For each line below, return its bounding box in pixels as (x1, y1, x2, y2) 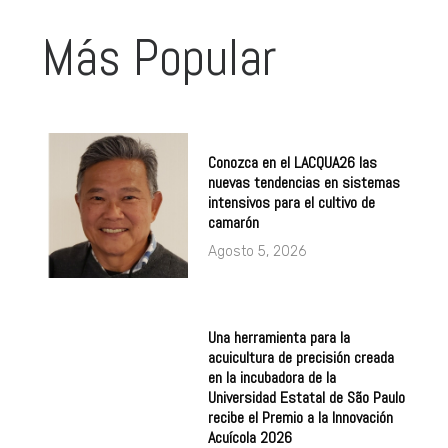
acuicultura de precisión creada (207, 347, 394, 369)
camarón (207, 211, 259, 233)
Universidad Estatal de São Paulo (207, 387, 405, 409)
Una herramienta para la (207, 327, 350, 349)
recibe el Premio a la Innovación (207, 407, 393, 429)
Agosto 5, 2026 (207, 242, 306, 260)
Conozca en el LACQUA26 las (207, 151, 377, 173)
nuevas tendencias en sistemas (207, 171, 400, 193)
